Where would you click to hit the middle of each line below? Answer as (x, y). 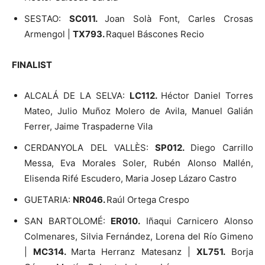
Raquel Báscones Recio (155, 34)
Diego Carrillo (222, 147)
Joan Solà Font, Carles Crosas (179, 18)
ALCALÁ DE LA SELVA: (77, 95)
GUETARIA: (49, 199)
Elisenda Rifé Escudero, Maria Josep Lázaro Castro (130, 178)
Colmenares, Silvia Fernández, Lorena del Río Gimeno (139, 236)
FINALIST (32, 64)
